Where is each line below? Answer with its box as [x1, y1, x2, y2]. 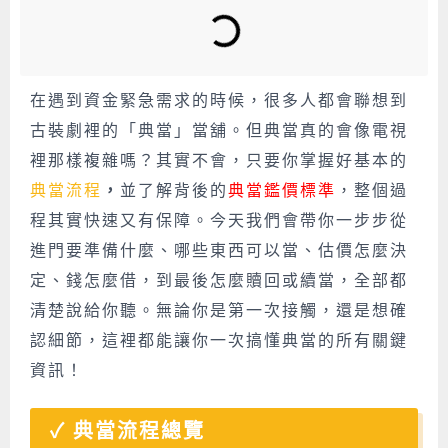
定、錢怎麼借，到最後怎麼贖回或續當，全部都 [30, 271, 408, 290]
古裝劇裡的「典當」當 [30, 121, 210, 140]
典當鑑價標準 [228, 181, 336, 200]
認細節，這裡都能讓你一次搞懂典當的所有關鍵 [30, 331, 408, 350]
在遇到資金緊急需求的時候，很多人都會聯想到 [30, 91, 408, 110]
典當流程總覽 [72, 419, 205, 443]
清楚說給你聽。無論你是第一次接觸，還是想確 [30, 301, 408, 320]
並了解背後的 [120, 181, 228, 200]
